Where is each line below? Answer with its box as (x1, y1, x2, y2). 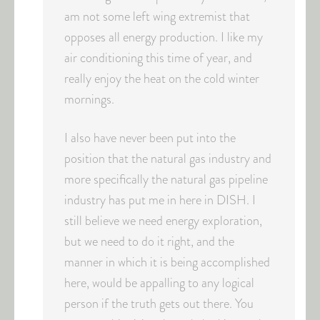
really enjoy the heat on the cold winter (64, 69, 259, 88)
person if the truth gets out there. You (64, 294, 254, 313)
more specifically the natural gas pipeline (64, 170, 268, 189)
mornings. (64, 90, 114, 109)
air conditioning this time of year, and (64, 49, 252, 67)
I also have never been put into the (64, 129, 236, 147)
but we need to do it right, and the (64, 232, 234, 251)
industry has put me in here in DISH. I (64, 191, 256, 209)
